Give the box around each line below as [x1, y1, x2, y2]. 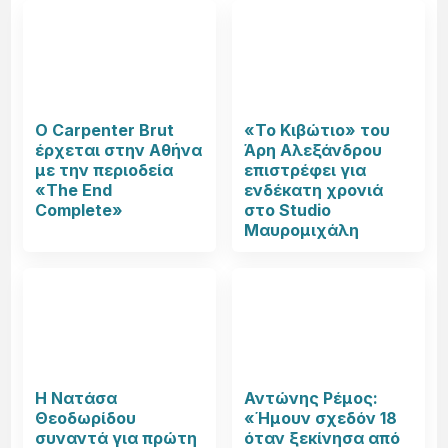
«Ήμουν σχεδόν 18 [244, 408, 397, 429]
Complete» [35, 200, 124, 221]
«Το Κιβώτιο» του [244, 120, 390, 141]
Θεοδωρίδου [35, 408, 137, 429]
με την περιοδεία [35, 160, 174, 181]
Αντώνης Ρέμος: [244, 388, 378, 409]
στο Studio [244, 200, 331, 221]
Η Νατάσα [35, 388, 118, 409]
